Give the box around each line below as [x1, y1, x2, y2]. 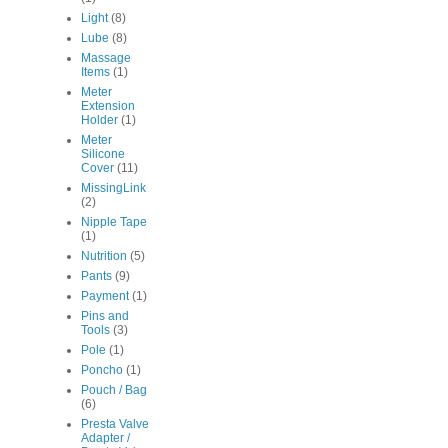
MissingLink [81, 181, 146, 196]
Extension [81, 99, 135, 114]
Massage [81, 51, 131, 66]
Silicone [81, 147, 125, 162]
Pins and [81, 309, 129, 324]
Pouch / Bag [81, 383, 147, 398]
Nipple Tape [81, 215, 147, 230]
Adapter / [81, 431, 130, 446]
